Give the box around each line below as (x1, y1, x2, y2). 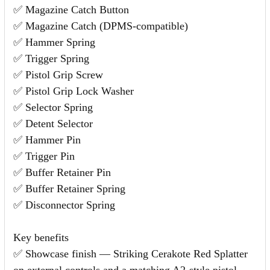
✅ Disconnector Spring (13, 198, 115, 211)
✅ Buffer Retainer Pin (13, 166, 111, 178)
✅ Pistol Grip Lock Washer (13, 84, 134, 97)
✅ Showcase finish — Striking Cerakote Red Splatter (13, 247, 248, 260)
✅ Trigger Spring (13, 52, 89, 64)
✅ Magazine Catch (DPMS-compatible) (13, 19, 188, 32)
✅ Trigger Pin (13, 149, 75, 162)
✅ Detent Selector (13, 117, 93, 130)
